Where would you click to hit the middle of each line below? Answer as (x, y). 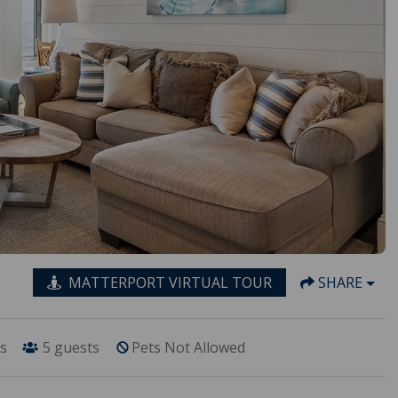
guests (76, 347)
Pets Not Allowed (188, 347)
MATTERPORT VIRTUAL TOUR (171, 282)
